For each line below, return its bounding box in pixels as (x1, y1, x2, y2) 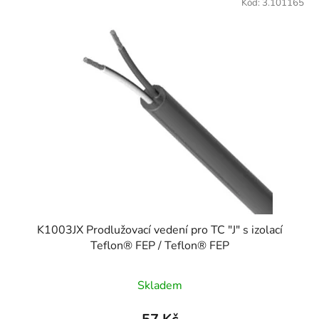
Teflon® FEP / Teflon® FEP (90, 237, 229, 253)
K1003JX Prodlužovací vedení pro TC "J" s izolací (36, 221, 283, 238)
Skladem (137, 277, 182, 293)
